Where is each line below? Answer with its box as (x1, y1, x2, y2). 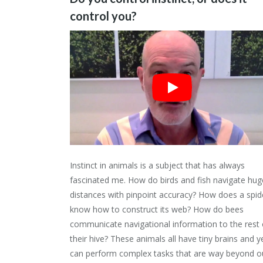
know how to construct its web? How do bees (70, 204, 244, 215)
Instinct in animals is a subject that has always (70, 160, 245, 171)
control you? (70, 8, 137, 23)
